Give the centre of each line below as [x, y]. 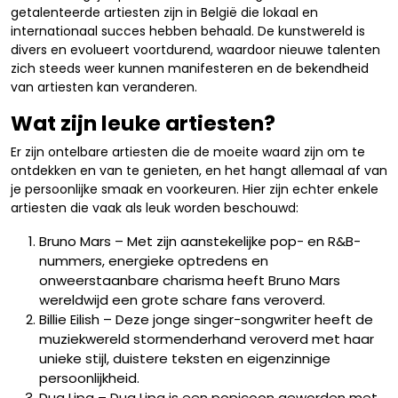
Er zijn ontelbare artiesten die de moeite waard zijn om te [188, 152]
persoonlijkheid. [89, 378]
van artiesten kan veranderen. [104, 87]
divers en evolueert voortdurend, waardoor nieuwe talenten [195, 50]
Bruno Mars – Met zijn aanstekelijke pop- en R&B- [200, 241]
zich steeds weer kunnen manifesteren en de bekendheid [190, 68]
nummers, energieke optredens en [154, 261]
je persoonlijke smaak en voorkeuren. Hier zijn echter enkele [195, 189]
